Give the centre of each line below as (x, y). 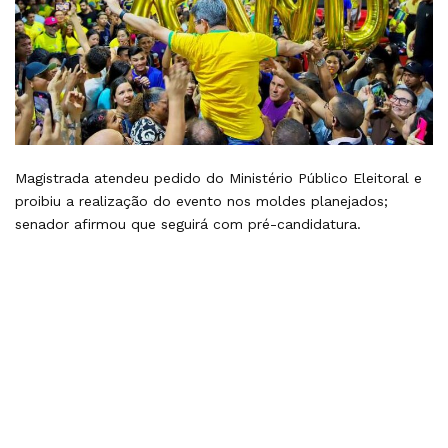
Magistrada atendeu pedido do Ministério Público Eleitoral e (218, 178)
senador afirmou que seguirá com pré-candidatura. (188, 224)
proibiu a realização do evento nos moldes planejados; (201, 201)
